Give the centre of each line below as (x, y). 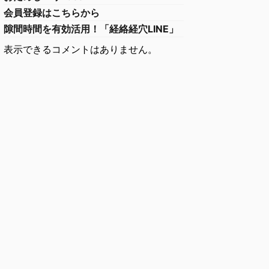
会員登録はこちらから (52, 13)
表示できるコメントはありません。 (80, 49)
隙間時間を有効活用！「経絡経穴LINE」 (91, 29)
